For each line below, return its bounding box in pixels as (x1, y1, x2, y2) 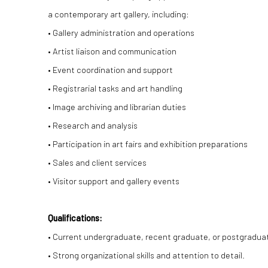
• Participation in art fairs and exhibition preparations (48, 138, 248, 149)
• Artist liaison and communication (48, 45, 176, 56)
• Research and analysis (48, 120, 138, 130)
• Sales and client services (48, 157, 147, 167)
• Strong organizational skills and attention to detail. (48, 249, 245, 260)
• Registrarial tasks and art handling (48, 83, 182, 93)
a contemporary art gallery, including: (48, 8, 189, 19)
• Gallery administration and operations (48, 27, 194, 38)
